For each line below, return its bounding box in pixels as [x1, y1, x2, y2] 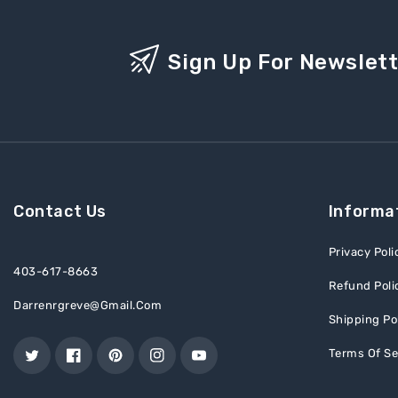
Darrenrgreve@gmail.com [13, 298, 162, 312]
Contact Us [13, 202, 107, 221]
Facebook [66, 355, 124, 371]
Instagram [149, 355, 210, 371]
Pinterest [107, 355, 162, 371]
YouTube [191, 355, 242, 371]
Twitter [24, 355, 66, 371]
